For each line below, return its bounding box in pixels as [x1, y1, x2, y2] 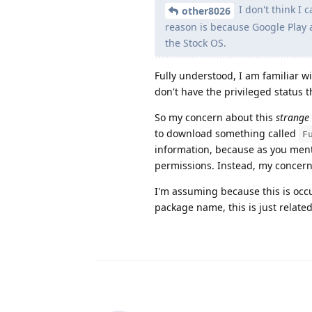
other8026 [182, 3, 231, 17]
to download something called [155, 126, 299, 140]
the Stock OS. [165, 36, 226, 49]
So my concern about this [155, 110, 276, 124]
